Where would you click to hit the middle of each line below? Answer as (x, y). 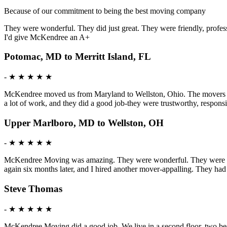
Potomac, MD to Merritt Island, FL (78, 57)
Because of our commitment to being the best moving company (105, 11)
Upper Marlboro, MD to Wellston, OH (84, 123)
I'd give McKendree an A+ (47, 37)
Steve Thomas (33, 189)
